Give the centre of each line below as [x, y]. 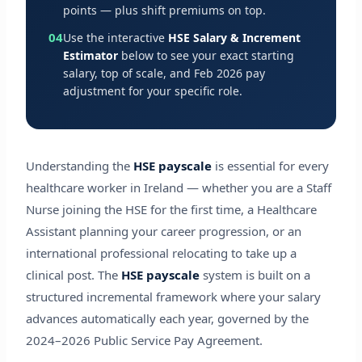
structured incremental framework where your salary [173, 296]
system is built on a [255, 274]
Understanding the [79, 165]
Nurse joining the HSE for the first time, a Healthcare [171, 209]
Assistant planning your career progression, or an [163, 231]
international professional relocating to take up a [161, 253]
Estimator [90, 55]
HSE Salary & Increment [234, 37]
